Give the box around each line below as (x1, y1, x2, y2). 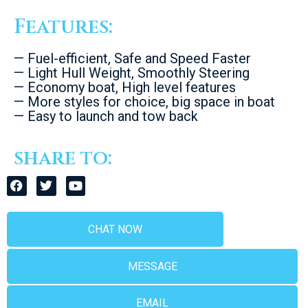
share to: (14, 144, 112, 172)
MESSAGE (127, 260, 177, 274)
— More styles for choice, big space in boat (14, 93, 275, 110)
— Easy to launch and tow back (14, 107, 198, 124)
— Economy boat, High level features (14, 78, 236, 96)
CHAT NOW (88, 223, 142, 236)
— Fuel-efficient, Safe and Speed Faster (14, 49, 251, 67)
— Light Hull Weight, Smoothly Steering (14, 64, 250, 81)
